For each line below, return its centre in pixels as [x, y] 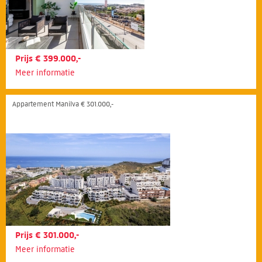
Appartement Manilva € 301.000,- [63, 104]
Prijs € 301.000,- [47, 235]
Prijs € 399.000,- [48, 58]
